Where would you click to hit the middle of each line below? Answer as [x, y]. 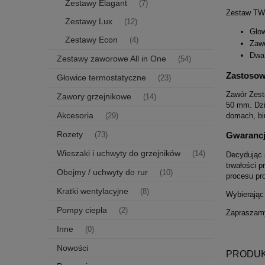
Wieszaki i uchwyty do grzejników [119, 153]
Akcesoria [75, 115]
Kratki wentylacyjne [93, 191]
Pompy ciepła [82, 210]
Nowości [72, 248]
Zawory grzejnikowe [94, 96]
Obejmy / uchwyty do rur [102, 172]
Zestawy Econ [91, 39]
